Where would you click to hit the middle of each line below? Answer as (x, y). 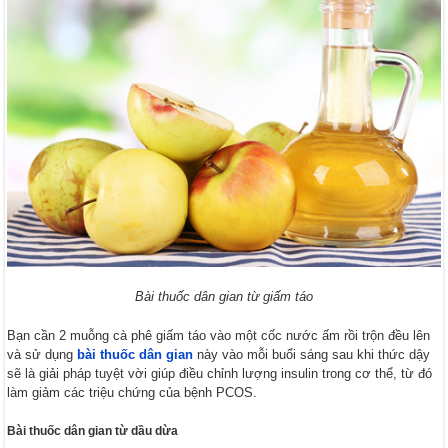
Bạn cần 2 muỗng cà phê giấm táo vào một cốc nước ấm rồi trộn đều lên (219, 336)
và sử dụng (42, 355)
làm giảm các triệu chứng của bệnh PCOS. (132, 393)
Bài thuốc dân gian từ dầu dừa (93, 431)
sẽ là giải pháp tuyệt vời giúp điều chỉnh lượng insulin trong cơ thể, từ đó (220, 374)
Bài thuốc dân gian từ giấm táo (223, 297)
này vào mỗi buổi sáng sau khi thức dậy (312, 355)
